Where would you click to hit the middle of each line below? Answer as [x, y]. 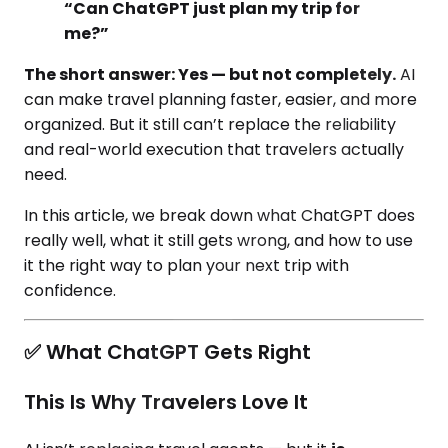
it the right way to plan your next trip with [186, 265]
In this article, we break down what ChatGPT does [219, 215]
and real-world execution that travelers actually [214, 149]
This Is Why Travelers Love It [166, 402]
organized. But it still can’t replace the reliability [210, 124]
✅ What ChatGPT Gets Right [167, 352]
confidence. [70, 290]
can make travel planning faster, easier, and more [220, 99]
